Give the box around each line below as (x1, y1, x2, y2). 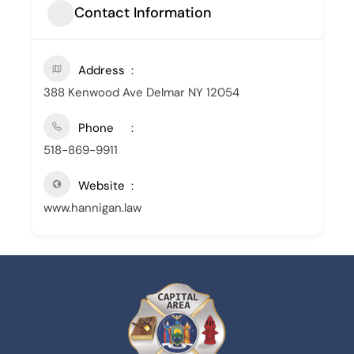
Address (77, 62, 125, 78)
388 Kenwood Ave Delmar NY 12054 (43, 84, 239, 100)
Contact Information (73, 3, 212, 23)
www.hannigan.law (43, 199, 141, 216)
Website (77, 177, 125, 194)
